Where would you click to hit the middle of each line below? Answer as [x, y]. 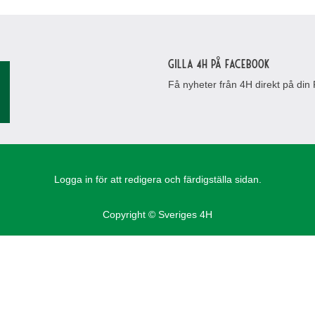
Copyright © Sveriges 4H [157, 214]
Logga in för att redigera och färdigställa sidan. [157, 179]
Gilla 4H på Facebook [219, 63]
